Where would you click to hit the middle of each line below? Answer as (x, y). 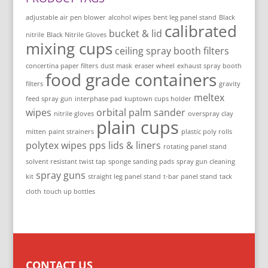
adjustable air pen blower (66, 18)
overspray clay (210, 114)
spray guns (60, 176)
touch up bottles (69, 192)
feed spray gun (49, 99)
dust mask (116, 66)
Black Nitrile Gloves (76, 35)
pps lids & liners (125, 146)
